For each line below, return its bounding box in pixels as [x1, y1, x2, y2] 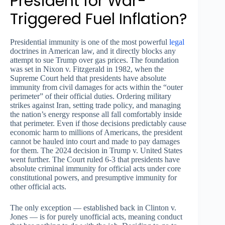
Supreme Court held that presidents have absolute [10, 74, 166, 83]
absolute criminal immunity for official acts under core [10, 164, 181, 173]
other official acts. [10, 182, 66, 191]
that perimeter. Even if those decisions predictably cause [10, 119, 186, 128]
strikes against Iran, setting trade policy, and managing [10, 101, 181, 110]
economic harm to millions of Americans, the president [10, 128, 182, 137]
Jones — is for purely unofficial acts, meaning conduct [10, 212, 182, 221]
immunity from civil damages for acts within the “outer [10, 83, 183, 92]
